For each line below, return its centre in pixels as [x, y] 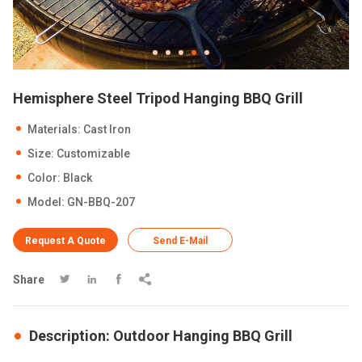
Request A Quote [65, 241]
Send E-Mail [180, 241]
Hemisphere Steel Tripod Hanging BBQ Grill [158, 98]
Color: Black [60, 178]
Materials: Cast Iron [79, 129]
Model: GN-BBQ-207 [81, 202]
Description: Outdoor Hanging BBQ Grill [161, 336]
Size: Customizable [79, 154]
